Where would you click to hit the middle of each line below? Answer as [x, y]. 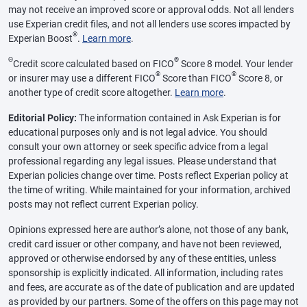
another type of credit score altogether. [91, 92]
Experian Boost [40, 38]
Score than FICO [196, 78]
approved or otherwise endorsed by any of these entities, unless [142, 258]
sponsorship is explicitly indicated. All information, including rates [146, 272]
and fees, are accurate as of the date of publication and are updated [151, 287]
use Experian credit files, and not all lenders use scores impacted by [149, 24]
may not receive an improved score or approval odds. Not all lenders [151, 9]
